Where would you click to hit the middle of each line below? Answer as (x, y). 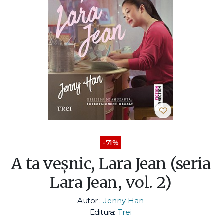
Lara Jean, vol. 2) (110, 182)
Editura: (102, 212)
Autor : (89, 200)
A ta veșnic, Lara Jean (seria (110, 164)
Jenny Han (123, 200)
